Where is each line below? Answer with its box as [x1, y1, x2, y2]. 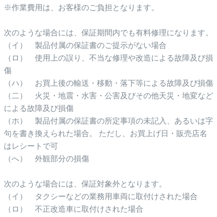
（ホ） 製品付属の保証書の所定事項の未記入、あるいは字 [4, 116, 213, 125]
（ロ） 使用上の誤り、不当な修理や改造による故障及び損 [4, 53, 213, 62]
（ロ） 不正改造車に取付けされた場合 [4, 204, 143, 213]
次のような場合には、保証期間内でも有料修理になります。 [4, 28, 213, 37]
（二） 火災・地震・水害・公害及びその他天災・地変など [4, 91, 213, 100]
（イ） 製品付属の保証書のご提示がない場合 [4, 41, 167, 49]
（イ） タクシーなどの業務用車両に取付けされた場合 [4, 192, 198, 201]
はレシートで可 [4, 141, 58, 150]
